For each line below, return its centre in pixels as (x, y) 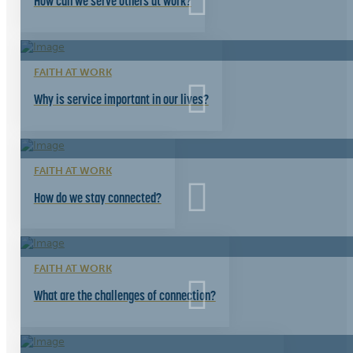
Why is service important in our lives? (121, 100)
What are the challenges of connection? (124, 296)
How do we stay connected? (97, 197)
